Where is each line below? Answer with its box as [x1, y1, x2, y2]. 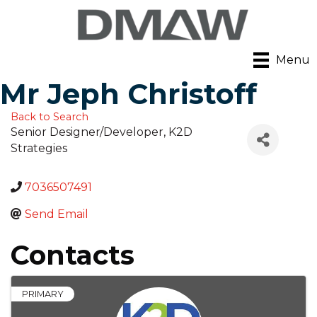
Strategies [11, 142, 67, 156]
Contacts [11, 238, 134, 272]
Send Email [25, 207, 88, 221]
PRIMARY [22, 289, 64, 300]
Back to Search [11, 110, 88, 124]
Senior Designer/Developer [11, 125, 163, 139]
